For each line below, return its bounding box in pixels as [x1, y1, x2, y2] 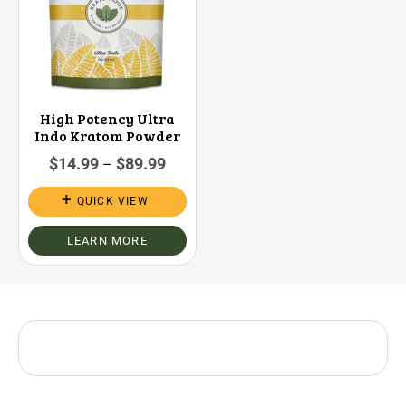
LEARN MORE [66, 233, 148, 247]
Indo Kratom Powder [34, 125, 180, 145]
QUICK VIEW [76, 194, 149, 208]
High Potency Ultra [39, 108, 175, 128]
